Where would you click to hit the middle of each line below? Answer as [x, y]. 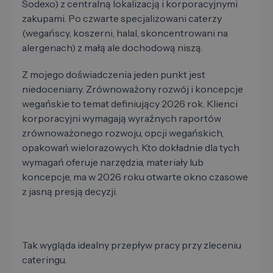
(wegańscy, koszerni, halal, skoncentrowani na [125, 33]
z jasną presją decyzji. [70, 192]
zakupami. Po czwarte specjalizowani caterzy [122, 19]
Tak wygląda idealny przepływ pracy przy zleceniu [132, 245]
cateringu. [44, 260]
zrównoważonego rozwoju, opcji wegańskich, [123, 133]
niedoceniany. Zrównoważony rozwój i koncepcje [133, 89]
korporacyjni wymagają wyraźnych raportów [122, 119]
